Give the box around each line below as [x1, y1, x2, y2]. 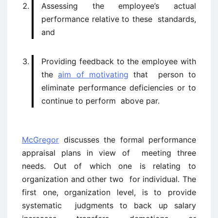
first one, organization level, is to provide [22, 187, 196, 197]
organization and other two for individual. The [22, 174, 196, 184]
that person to [128, 70, 197, 79]
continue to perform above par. [41, 96, 160, 106]
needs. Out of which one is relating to [22, 161, 196, 171]
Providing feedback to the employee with [41, 56, 196, 66]
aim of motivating [58, 70, 128, 79]
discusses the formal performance [59, 135, 196, 145]
